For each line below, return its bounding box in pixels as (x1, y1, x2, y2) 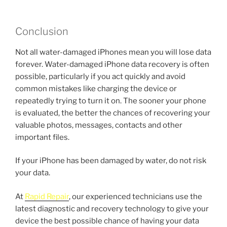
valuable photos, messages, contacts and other (15, 120, 182, 130)
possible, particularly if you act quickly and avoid (15, 71, 185, 81)
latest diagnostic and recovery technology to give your (15, 204, 209, 213)
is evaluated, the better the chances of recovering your (15, 108, 210, 118)
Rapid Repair (25, 192, 69, 201)
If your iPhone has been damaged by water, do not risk (15, 156, 206, 166)
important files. (15, 132, 69, 142)
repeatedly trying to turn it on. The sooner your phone (15, 96, 206, 105)
